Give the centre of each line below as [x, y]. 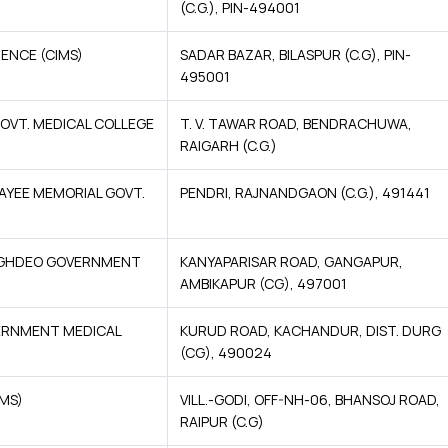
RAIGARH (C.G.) [228, 145]
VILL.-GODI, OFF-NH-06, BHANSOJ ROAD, [310, 399]
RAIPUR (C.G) [222, 421]
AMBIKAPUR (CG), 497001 [263, 283]
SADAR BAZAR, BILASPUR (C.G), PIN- [295, 54]
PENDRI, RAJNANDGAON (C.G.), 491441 [305, 192]
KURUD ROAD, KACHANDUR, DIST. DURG [310, 330]
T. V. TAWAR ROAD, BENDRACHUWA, [296, 123]
